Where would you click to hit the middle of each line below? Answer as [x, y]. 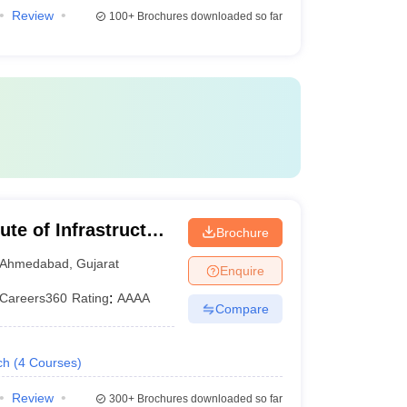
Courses [53, 362]
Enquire [242, 270]
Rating [91, 298]
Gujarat [98, 263]
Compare [242, 308]
